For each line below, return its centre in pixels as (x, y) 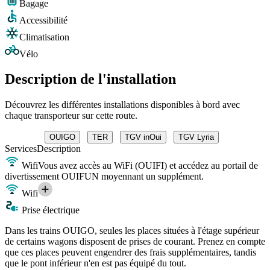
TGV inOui (143, 137)
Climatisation (44, 37)
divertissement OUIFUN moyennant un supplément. (104, 177)
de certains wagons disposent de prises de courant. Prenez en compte (135, 242)
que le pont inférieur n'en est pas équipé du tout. (96, 263)
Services (21, 149)
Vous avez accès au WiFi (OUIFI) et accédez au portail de (148, 166)
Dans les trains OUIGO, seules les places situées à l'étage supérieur (132, 231)
